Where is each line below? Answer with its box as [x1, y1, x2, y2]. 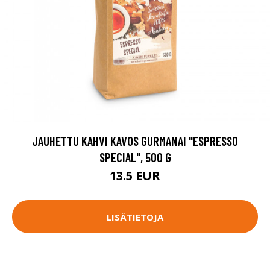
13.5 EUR [110, 168, 160, 184]
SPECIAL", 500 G [99, 149, 171, 165]
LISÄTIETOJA [107, 210, 163, 223]
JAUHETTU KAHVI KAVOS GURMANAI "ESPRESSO [32, 133, 238, 148]
